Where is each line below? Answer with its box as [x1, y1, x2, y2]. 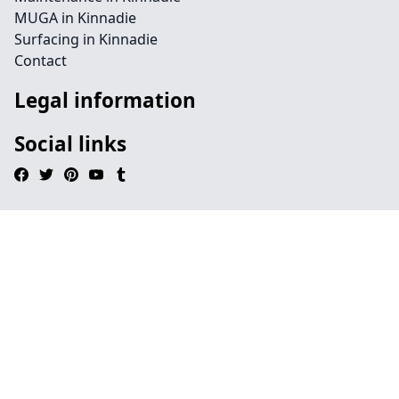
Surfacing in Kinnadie [14, 29, 158, 49]
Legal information [14, 86, 196, 114]
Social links [14, 130, 126, 158]
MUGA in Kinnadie [14, 8, 136, 28]
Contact [14, 51, 67, 70]
